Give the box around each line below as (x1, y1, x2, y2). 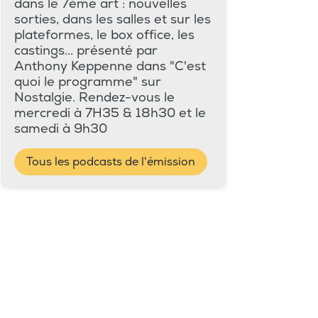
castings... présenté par (14, 43, 158, 60)
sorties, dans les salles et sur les (14, 11, 211, 28)
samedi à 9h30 (14, 121, 107, 138)
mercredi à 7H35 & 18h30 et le (14, 105, 206, 122)
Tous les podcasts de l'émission (26, 155, 195, 170)
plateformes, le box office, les (14, 27, 194, 44)
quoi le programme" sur (14, 74, 161, 91)
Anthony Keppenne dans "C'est (14, 58, 206, 75)
